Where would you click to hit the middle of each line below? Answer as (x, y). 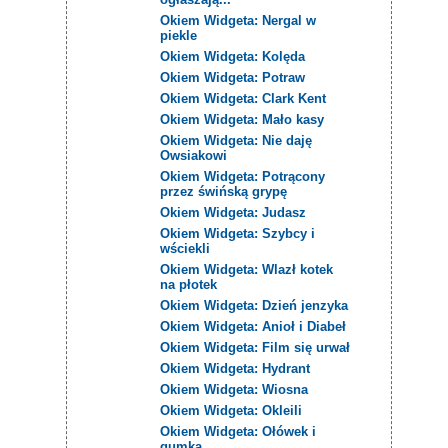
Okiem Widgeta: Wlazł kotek (247, 269)
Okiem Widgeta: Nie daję (236, 140)
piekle (179, 35)
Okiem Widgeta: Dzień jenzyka (254, 305)
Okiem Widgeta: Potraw (233, 77)
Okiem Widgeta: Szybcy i (238, 233)
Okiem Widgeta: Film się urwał (255, 347)
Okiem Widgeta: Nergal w (238, 20)
